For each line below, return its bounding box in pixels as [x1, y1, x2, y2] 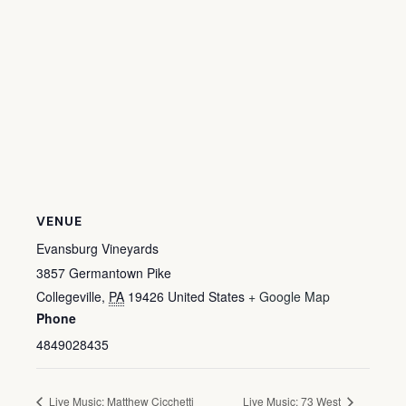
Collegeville [36, 286, 101, 305]
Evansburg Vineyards [36, 238, 159, 257]
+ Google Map [248, 286, 330, 305]
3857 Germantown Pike [36, 263, 171, 282]
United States [168, 286, 245, 305]
